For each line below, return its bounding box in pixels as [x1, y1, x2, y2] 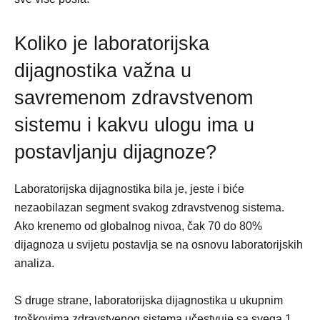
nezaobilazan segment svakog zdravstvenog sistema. [14, 201, 284, 214]
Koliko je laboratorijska [14, 33, 209, 55]
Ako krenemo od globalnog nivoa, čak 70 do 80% [14, 220, 262, 233]
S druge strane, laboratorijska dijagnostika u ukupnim [14, 294, 283, 307]
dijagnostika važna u [14, 60, 191, 82]
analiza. [14, 257, 54, 270]
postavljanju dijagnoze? [14, 141, 216, 164]
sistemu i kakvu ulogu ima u [14, 114, 254, 136]
